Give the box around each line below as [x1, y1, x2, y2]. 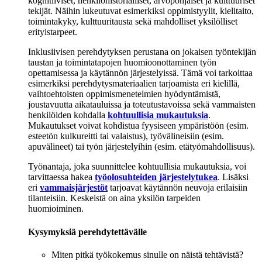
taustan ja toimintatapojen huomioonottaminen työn [28, 57, 216, 68]
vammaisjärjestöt [40, 182, 108, 193]
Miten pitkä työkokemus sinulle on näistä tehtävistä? [51, 249, 243, 260]
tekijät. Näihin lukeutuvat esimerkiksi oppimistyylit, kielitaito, [28, 6, 254, 16]
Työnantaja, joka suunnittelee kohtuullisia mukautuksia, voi [28, 161, 246, 172]
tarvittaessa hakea [28, 172, 95, 182]
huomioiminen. [28, 204, 84, 214]
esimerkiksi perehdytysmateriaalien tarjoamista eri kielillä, [28, 78, 240, 89]
